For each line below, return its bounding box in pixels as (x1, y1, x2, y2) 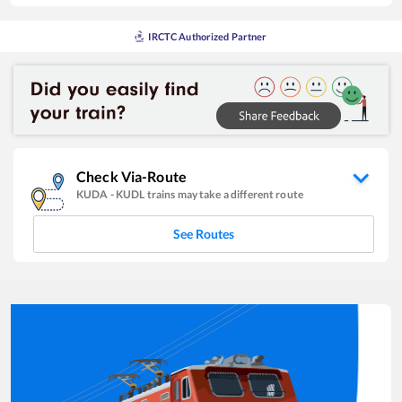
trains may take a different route (146, 187, 303, 201)
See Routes (173, 225, 234, 241)
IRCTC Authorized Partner (148, 31, 267, 43)
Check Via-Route (76, 167, 187, 185)
